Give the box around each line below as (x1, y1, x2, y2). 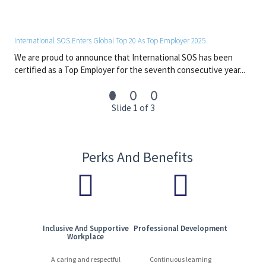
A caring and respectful (50, 255, 121, 264)
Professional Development (134, 223, 227, 233)
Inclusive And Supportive (42, 223, 129, 233)
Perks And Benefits (82, 148, 193, 166)
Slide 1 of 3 (111, 102, 155, 113)
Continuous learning (150, 255, 211, 264)
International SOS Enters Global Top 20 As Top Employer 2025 (14, 36, 205, 46)
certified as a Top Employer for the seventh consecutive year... (14, 64, 245, 75)
